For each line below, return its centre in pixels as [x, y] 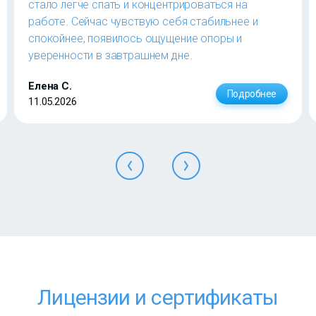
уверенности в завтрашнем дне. [110, 56]
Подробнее [251, 94]
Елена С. [50, 86]
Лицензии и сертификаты [158, 298]
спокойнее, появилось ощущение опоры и [135, 39]
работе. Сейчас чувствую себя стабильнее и [143, 22]
